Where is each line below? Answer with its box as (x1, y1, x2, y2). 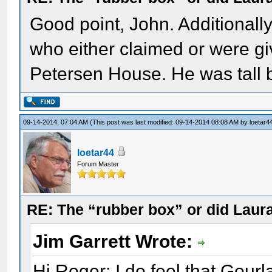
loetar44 (77, 148, 115, 158)
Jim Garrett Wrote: (33, 231, 198, 251)
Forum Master (77, 160, 120, 168)
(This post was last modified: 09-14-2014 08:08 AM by (90, 118, 250, 126)
